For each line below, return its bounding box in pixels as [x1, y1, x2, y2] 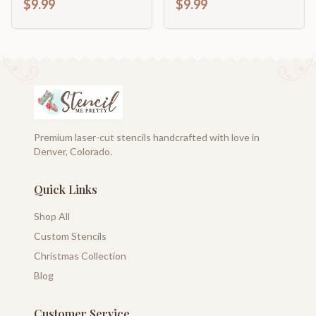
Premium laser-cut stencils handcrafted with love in [34, 131, 260, 143]
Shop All [34, 210, 70, 222]
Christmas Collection [34, 250, 126, 262]
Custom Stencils [34, 230, 107, 242]
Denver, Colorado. [34, 145, 112, 157]
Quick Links [34, 182, 97, 197]
